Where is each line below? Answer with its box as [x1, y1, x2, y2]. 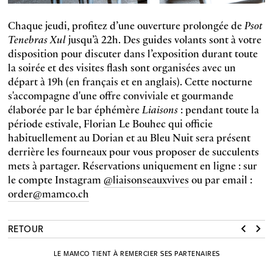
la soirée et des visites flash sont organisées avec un [7, 59, 236, 75]
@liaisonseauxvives [103, 171, 189, 187]
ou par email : [188, 171, 252, 187]
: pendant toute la [177, 101, 259, 117]
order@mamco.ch [7, 185, 89, 201]
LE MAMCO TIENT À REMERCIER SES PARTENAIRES [53, 249, 220, 257]
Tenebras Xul [7, 31, 66, 47]
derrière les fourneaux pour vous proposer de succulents [7, 143, 259, 159]
